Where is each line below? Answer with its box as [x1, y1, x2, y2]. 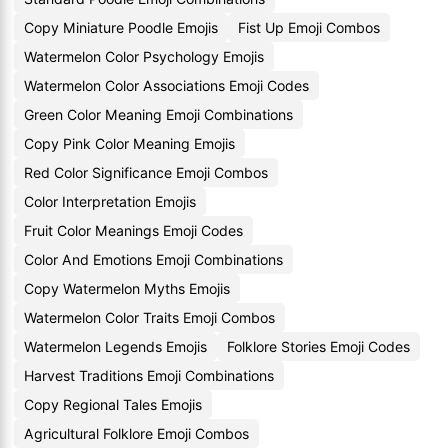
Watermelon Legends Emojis [24, 338, 207, 355]
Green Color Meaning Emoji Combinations [24, 106, 293, 123]
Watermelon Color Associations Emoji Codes [24, 77, 309, 94]
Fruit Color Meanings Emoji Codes [24, 222, 243, 239]
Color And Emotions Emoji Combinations [24, 251, 283, 268]
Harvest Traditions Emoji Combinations [24, 367, 274, 384]
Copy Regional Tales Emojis [24, 396, 202, 413]
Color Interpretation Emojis [24, 193, 196, 210]
